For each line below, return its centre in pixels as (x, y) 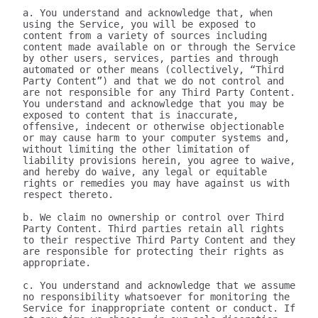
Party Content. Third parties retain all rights (153, 229)
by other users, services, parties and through (150, 58)
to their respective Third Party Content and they (159, 240)
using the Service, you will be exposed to (139, 24)
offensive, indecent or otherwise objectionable (153, 126)
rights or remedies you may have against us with (156, 183)
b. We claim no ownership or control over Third (153, 217)
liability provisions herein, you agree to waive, (159, 160)
